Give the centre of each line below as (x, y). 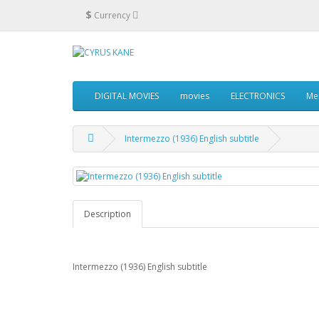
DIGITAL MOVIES (127, 96)
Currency (112, 15)
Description (108, 214)
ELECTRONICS (258, 96)
